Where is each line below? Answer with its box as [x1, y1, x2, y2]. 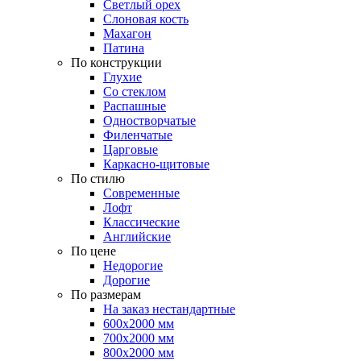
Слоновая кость [103, 11, 189, 26]
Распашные [103, 98, 166, 113]
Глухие [103, 69, 142, 84]
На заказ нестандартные [103, 301, 235, 316]
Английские [103, 229, 171, 243]
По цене [71, 243, 116, 258]
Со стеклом [103, 84, 166, 98]
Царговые [103, 142, 158, 156]
